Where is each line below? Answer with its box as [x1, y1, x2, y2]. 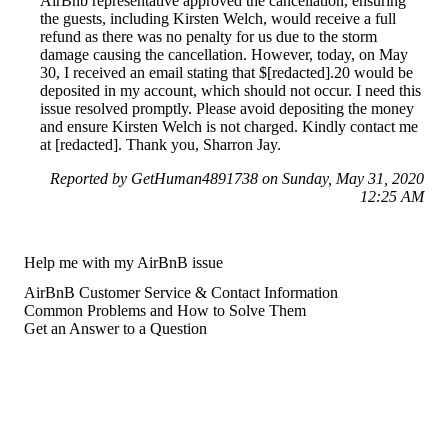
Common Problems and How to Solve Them [24, 302, 306, 320]
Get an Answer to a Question [24, 320, 207, 338]
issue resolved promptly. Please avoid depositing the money [40, 100, 414, 118]
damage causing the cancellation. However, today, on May [40, 46, 408, 64]
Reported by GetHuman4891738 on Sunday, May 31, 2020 [50, 170, 424, 188]
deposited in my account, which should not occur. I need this [40, 82, 421, 100]
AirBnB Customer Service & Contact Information [24, 284, 338, 302]
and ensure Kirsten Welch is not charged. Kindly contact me [40, 118, 418, 136]
